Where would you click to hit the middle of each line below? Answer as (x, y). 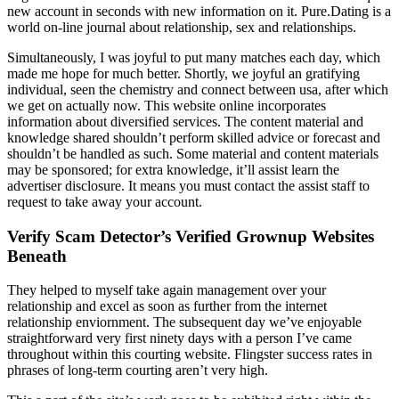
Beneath (37, 256)
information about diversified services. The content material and (185, 121)
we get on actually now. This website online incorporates (167, 105)
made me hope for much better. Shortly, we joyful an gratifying (183, 73)
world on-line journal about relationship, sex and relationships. (182, 27)
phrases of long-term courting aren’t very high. (138, 370)
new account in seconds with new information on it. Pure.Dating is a (199, 11)
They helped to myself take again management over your (167, 290)
